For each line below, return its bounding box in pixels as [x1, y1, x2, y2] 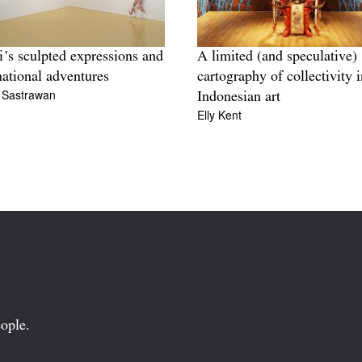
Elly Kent [197, 107, 242, 124]
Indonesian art [197, 90, 280, 106]
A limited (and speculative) [197, 49, 357, 65]
